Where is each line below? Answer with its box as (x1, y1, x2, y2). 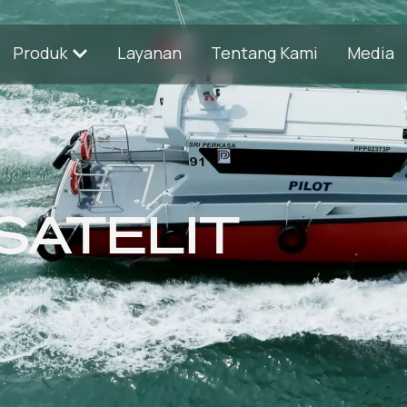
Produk (13, 42, 67, 65)
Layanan (117, 42, 182, 65)
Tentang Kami (211, 42, 318, 65)
